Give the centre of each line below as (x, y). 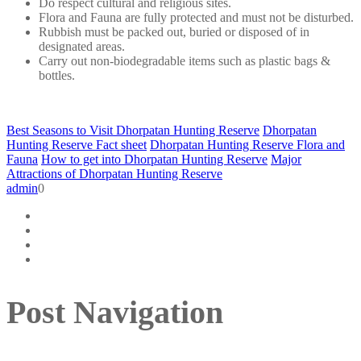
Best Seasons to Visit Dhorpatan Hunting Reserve (133, 131)
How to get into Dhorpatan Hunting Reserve (154, 160)
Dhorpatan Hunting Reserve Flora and (247, 145)
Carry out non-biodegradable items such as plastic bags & (185, 61)
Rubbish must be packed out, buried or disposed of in (174, 32)
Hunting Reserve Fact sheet (77, 145)
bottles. (57, 76)
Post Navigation (115, 313)
